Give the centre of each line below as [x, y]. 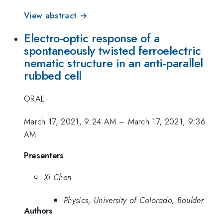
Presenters [44, 155]
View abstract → [56, 16]
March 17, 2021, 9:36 [167, 122]
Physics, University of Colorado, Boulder [134, 200]
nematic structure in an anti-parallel [113, 63]
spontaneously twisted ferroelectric [112, 51]
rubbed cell [53, 75]
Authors [38, 211]
